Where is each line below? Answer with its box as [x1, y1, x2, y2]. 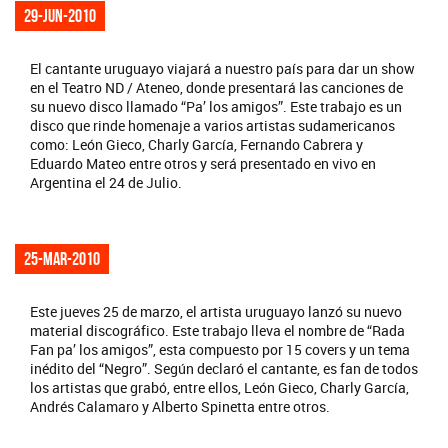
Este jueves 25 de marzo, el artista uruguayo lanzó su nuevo [30, 302, 402, 322]
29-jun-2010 [24, 6, 96, 27]
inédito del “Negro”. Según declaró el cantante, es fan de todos [30, 359, 418, 379]
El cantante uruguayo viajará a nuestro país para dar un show [30, 59, 415, 79]
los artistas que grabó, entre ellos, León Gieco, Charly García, [30, 378, 409, 398]
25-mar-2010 [24, 249, 100, 270]
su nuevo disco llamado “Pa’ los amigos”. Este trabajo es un [30, 97, 402, 117]
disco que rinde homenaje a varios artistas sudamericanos [30, 116, 395, 136]
